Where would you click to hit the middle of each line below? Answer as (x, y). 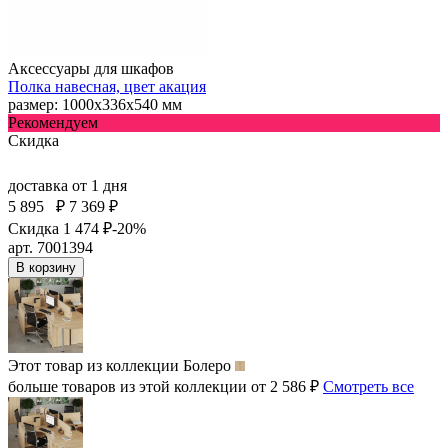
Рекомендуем (53, 122)
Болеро (207, 365)
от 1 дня (99, 185)
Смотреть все (368, 386)
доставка (40, 185)
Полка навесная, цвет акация (107, 86)
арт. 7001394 (50, 247)
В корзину (46, 267)
